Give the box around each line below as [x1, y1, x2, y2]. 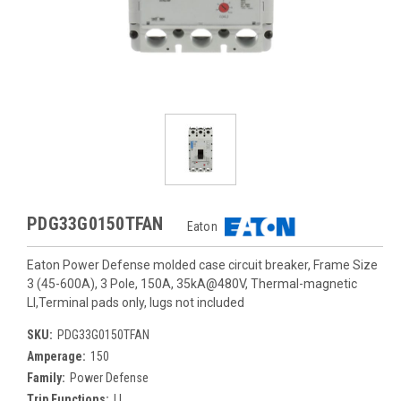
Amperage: [27, 349, 86, 363]
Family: [27, 371, 65, 385]
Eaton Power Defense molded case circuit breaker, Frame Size [27, 258, 378, 272]
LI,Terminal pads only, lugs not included [27, 295, 244, 310]
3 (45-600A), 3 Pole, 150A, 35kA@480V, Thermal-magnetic [27, 277, 357, 291]
